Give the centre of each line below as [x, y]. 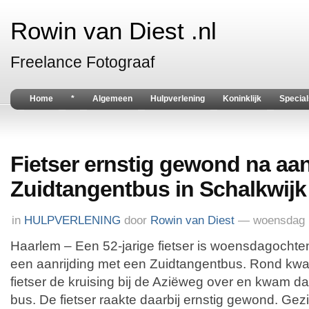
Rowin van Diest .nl [113, 31]
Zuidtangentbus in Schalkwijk [158, 189]
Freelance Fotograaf [82, 62]
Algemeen [112, 99]
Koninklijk [242, 99]
